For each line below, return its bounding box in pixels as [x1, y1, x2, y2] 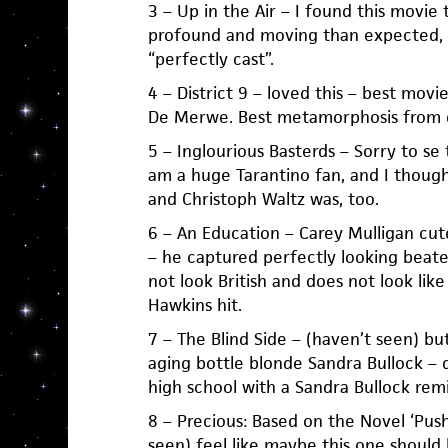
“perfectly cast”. [147, 48, 274, 71]
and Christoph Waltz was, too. [147, 188, 379, 211]
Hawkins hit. [147, 294, 242, 317]
